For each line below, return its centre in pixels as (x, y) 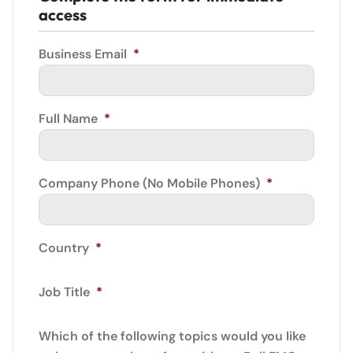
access (63, 15)
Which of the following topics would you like (172, 336)
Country (64, 248)
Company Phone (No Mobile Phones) (149, 183)
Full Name (68, 119)
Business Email (83, 54)
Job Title (64, 292)
